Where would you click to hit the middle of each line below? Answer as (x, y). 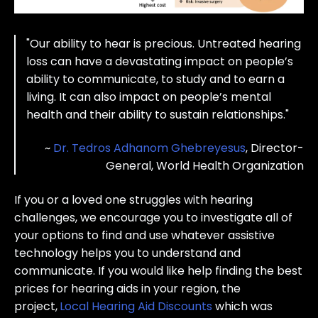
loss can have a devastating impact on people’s (160, 61)
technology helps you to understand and (127, 253)
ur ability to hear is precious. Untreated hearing (170, 43)
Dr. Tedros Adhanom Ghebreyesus (149, 148)
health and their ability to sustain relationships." (158, 114)
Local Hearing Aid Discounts (136, 306)
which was (242, 306)
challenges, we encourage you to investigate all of (153, 217)
